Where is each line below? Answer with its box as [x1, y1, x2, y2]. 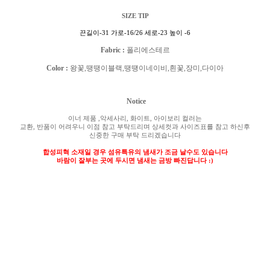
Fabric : [100, 46, 127, 54]
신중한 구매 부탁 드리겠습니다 [89, 131, 181, 139]
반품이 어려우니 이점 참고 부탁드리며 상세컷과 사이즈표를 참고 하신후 [37, 123, 250, 130]
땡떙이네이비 [124, 64, 168, 72]
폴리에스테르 [126, 46, 170, 54]
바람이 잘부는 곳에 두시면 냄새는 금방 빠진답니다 [57, 157, 209, 164]
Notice [126, 97, 146, 105]
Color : [46, 64, 70, 72]
